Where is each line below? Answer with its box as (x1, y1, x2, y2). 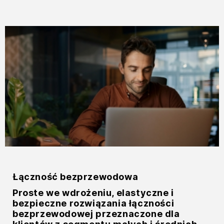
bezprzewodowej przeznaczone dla (12, 208, 180, 219)
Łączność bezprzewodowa (12, 171, 138, 182)
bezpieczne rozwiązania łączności (12, 197, 174, 208)
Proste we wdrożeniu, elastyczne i (12, 187, 174, 198)
